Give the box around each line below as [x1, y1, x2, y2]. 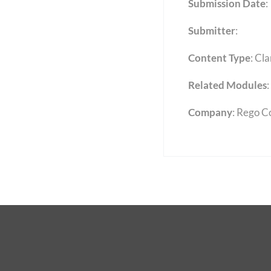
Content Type [188, 51, 250, 64]
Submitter [188, 24, 235, 37]
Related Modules [188, 79, 267, 91]
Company [188, 106, 232, 119]
